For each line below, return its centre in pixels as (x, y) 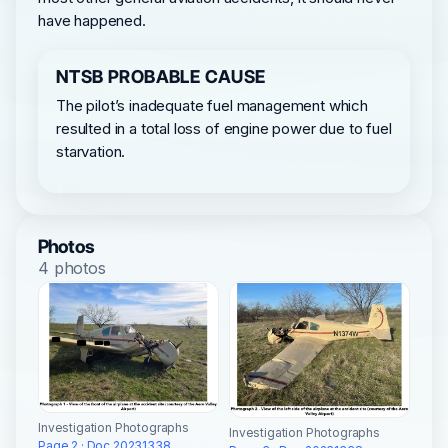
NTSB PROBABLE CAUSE (161, 76)
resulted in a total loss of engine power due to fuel (224, 128)
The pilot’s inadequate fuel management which (212, 105)
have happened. (92, 20)
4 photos (72, 267)
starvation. (91, 151)
